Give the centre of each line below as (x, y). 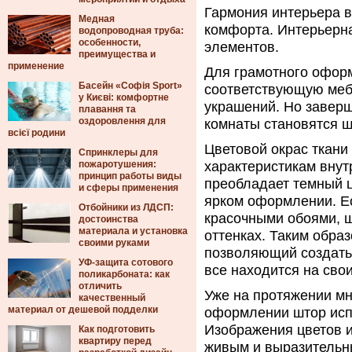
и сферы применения (128, 188)
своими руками (114, 243)
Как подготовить (117, 329)
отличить (100, 286)
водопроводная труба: (131, 31)
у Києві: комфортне (124, 97)
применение (36, 66)
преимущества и (117, 54)
